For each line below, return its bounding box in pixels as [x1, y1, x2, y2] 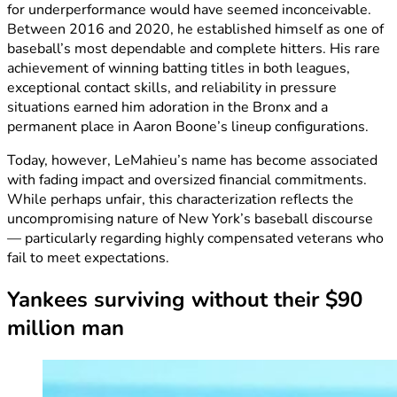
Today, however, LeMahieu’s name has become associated [7, 151, 378, 171]
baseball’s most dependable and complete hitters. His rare [7, 39, 380, 59]
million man [7, 313, 124, 342]
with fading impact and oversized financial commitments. [7, 170, 367, 191]
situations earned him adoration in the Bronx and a [7, 97, 328, 118]
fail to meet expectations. [7, 248, 169, 269]
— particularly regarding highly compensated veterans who [7, 229, 384, 249]
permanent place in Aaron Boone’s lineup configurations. [7, 117, 369, 137]
